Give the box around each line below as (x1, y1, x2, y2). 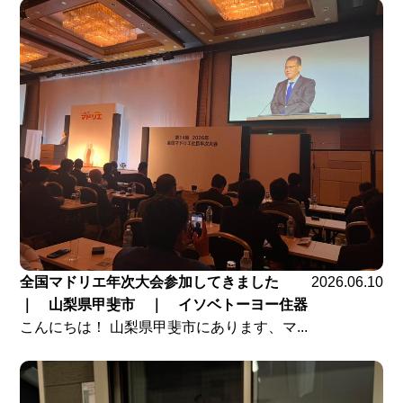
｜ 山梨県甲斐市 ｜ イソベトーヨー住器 (20, 296, 309, 312)
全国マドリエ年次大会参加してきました (20, 273, 294, 290)
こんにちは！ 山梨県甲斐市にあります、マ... (20, 318, 309, 335)
